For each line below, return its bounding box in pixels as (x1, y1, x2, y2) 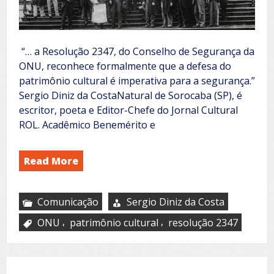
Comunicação (37, 194, 98, 209)
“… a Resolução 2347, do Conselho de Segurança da (19, 44, 254, 58)
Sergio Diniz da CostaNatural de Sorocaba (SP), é (19, 88, 242, 102)
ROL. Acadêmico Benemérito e (19, 117, 155, 131)
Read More (24, 154, 78, 168)
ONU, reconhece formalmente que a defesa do (19, 59, 231, 73)
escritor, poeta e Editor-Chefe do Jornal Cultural (19, 103, 238, 117)
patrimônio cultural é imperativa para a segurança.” (19, 73, 255, 87)
